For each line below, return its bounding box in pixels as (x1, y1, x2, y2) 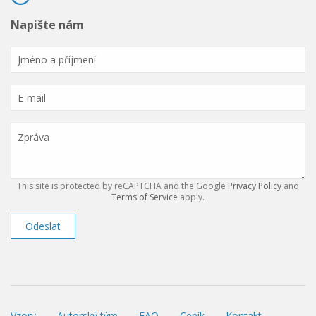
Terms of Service (111, 191, 178, 203)
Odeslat (25, 219, 61, 233)
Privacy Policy (228, 180, 281, 192)
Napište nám (11, 17, 84, 32)
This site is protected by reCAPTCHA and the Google (17, 180, 228, 192)
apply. (178, 191, 205, 203)
